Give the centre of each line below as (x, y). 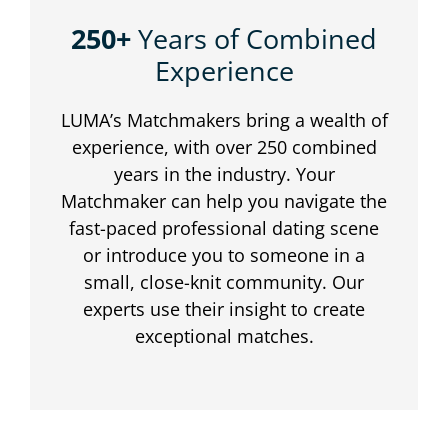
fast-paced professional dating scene (224, 228)
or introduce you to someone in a (224, 255)
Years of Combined (254, 39)
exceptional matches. (224, 336)
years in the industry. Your (224, 174)
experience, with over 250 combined (224, 147)
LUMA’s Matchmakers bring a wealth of (224, 120)
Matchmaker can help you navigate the (224, 201)
